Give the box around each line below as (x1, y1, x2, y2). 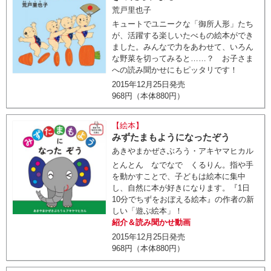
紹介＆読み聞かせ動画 (112, 218, 191, 227)
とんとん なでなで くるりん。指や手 (112, 160, 254, 169)
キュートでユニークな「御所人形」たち (112, 19, 254, 28)
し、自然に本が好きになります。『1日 (112, 183, 250, 192)
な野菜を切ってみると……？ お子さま (112, 54, 254, 63)
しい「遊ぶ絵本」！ (112, 206, 183, 215)
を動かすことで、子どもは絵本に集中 (112, 172, 246, 181)
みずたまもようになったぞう (112, 132, 230, 142)
